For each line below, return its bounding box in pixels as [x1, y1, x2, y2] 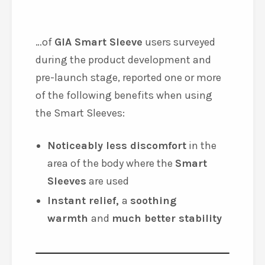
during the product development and [35, 130, 211, 143]
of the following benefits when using [35, 165, 212, 179]
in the [186, 215, 216, 229]
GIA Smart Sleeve [54, 112, 143, 125]
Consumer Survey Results [35, 24, 216, 44]
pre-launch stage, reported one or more [35, 147, 221, 161]
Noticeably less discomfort [47, 215, 186, 229]
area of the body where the [47, 233, 175, 247]
